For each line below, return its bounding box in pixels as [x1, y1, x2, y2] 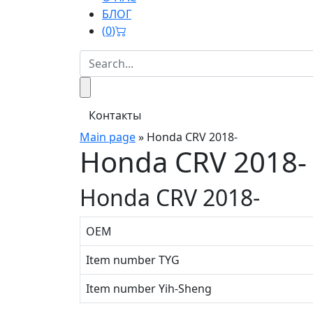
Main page [80, 129, 136, 145]
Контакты [89, 108, 141, 123]
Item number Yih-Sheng [86, 281, 212, 296]
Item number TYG [86, 252, 180, 268]
